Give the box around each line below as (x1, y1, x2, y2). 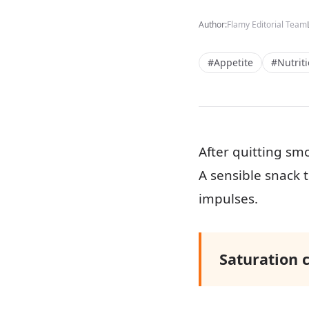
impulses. (199, 190, 258, 208)
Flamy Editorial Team (227, 19, 307, 30)
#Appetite (208, 56, 253, 69)
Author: (199, 19, 227, 30)
